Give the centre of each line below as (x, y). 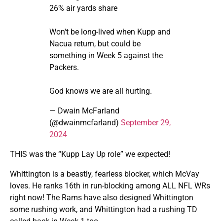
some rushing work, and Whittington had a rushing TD (104, 210)
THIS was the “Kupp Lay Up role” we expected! (90, 154)
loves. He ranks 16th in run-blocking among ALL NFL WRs (110, 186)
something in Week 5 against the (106, 56)
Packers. (64, 68)
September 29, (146, 123)
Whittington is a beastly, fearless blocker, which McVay (105, 174)
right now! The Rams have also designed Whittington (102, 198)
